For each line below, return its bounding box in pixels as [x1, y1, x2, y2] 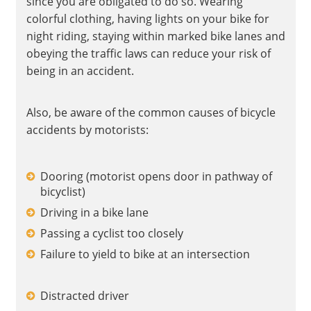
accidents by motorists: [26, 121, 149, 137]
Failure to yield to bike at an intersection [40, 246, 250, 262]
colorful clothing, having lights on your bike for [26, 10, 269, 26]
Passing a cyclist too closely [40, 225, 183, 241]
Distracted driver [40, 287, 129, 303]
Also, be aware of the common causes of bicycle [26, 104, 276, 120]
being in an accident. [26, 62, 134, 78]
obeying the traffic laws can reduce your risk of [26, 45, 271, 61]
